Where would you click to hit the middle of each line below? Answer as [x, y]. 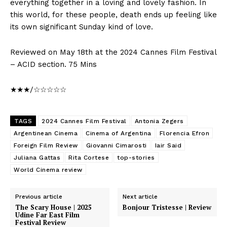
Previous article [39, 196]
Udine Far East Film [47, 215]
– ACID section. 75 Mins [53, 64]
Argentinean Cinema [46, 133]
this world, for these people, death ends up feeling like [113, 14]
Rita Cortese [89, 157]
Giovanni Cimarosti [116, 145]
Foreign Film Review [46, 145]
